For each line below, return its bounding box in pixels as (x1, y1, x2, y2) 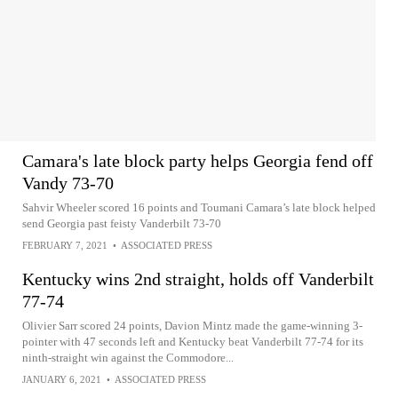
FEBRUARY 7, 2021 (22, 240, 107, 251)
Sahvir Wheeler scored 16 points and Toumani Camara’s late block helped (22, 201, 376, 214)
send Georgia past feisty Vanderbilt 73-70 (22, 217, 221, 230)
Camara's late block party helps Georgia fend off (22, 151, 373, 171)
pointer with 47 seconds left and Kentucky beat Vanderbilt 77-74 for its (22, 335, 363, 348)
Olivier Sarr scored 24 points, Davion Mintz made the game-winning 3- (22, 319, 362, 332)
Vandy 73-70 (22, 173, 114, 193)
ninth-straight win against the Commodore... (22, 351, 234, 364)
